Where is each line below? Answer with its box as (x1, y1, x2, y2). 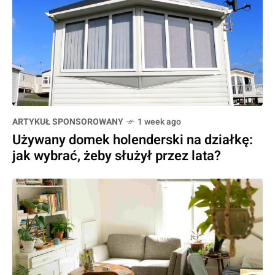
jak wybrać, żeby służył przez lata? (12, 145, 221, 166)
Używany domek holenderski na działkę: (12, 130, 253, 150)
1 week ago (137, 115, 181, 128)
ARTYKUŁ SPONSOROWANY (12, 115, 123, 128)
